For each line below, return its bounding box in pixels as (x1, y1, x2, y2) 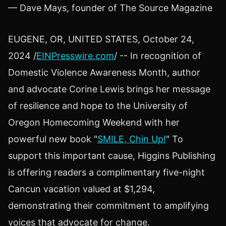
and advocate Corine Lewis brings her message (8, 83, 210, 94)
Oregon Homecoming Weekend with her (8, 117, 180, 128)
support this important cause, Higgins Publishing (8, 150, 215, 161)
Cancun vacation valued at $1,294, (8, 183, 155, 194)
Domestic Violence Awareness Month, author (8, 67, 200, 78)
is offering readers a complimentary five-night (8, 166, 205, 178)
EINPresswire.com (36, 50, 114, 61)
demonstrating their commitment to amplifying (8, 200, 209, 211)
